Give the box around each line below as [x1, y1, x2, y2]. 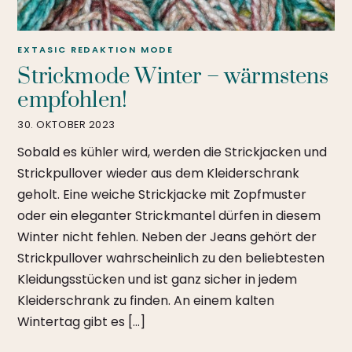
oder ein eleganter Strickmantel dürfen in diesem [17, 207, 321, 225]
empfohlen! [17, 86, 128, 114]
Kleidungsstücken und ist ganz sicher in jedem [17, 270, 298, 289]
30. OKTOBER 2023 [17, 118, 115, 132]
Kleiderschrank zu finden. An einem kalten [17, 291, 275, 310]
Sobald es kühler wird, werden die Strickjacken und [17, 143, 328, 162]
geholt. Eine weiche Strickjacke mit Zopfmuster [17, 185, 307, 204]
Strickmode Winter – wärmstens [17, 63, 329, 90]
